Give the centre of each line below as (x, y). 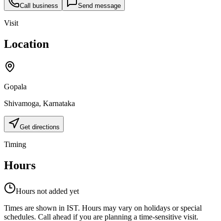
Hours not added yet (47, 191)
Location (26, 44)
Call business (39, 6)
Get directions (40, 127)
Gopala (15, 86)
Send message (99, 6)
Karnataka (59, 103)
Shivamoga (21, 103)
